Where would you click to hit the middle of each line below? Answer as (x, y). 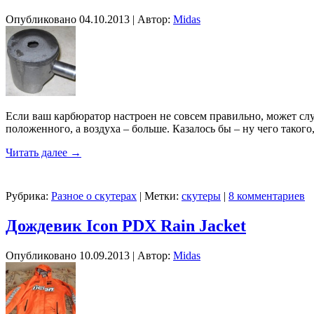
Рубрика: (27, 196)
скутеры (201, 196)
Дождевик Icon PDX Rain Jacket (126, 226)
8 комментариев (267, 196)
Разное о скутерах (94, 196)
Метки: (162, 196)
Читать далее (38, 153)
